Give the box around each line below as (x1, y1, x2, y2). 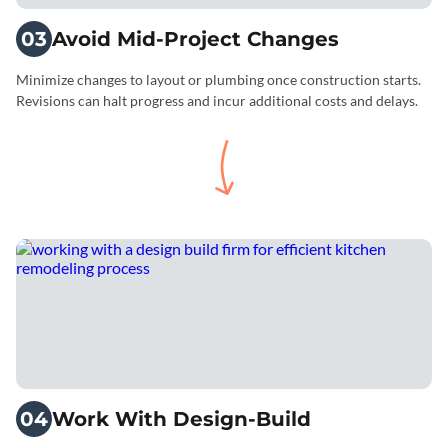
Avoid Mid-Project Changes (52, 27, 339, 51)
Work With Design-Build (52, 407, 311, 431)
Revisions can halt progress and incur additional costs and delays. (16, 92, 418, 109)
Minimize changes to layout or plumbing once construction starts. (16, 71, 421, 88)
